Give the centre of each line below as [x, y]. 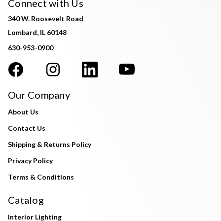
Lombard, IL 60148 [37, 33]
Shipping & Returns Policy [50, 145]
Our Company [39, 95]
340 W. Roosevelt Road [46, 19]
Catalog [26, 200]
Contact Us [27, 128]
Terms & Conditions [41, 177]
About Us [23, 112]
